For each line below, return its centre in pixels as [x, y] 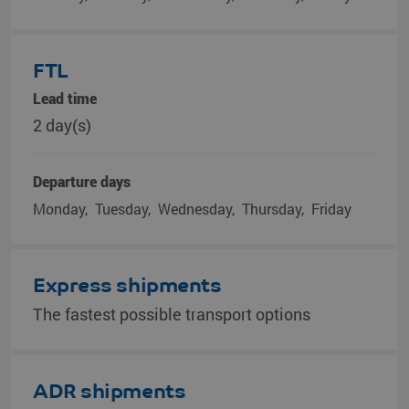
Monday [59, 209]
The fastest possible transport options [172, 314]
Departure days [82, 181]
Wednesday [195, 209]
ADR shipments [110, 391]
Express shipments [127, 285]
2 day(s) [62, 125]
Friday [331, 209]
